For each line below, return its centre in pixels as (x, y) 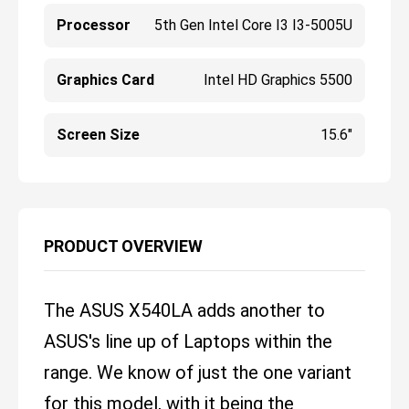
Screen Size (98, 135)
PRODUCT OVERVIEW (123, 246)
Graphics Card (105, 80)
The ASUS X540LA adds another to (184, 311)
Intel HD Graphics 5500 (278, 80)
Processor (94, 26)
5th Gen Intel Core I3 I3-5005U (253, 26)
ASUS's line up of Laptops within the (188, 342)
